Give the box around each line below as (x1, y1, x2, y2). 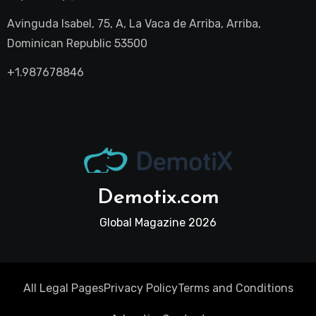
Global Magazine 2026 (99, 215, 217, 229)
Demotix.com (97, 186, 219, 209)
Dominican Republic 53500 (6, 37, 147, 51)
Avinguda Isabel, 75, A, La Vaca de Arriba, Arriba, (6, 17, 261, 31)
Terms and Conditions (177, 281, 293, 296)
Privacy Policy (103, 281, 178, 296)
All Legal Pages (23, 281, 104, 296)
